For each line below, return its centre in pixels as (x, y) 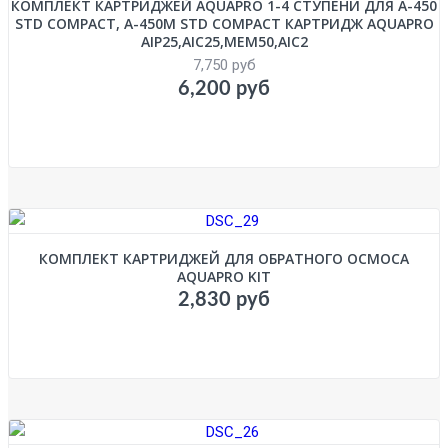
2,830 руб (224, 299)
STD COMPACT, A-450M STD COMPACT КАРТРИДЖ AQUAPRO (224, 23)
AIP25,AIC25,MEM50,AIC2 (224, 41)
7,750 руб (224, 64)
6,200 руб (224, 88)
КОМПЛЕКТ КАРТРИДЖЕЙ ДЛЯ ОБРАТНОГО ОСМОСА (224, 258)
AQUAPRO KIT (224, 276)
